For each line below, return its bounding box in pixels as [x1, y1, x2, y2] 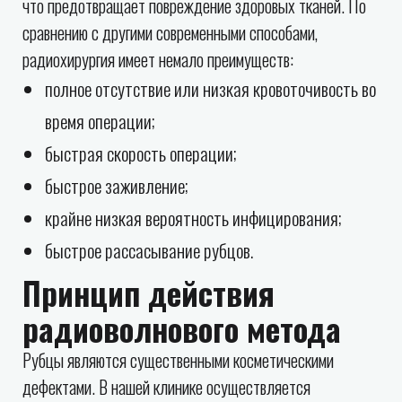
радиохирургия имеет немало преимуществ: [22, 46, 293, 73]
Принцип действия [22, 269, 275, 316]
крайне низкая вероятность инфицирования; [45, 204, 342, 232]
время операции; [45, 107, 155, 135]
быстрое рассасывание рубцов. [45, 236, 253, 264]
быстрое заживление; [45, 171, 188, 199]
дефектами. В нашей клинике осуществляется [22, 373, 310, 400]
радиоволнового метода [22, 305, 341, 352]
